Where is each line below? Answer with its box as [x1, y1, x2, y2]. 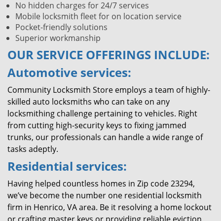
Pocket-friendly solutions [15, 22, 108, 33]
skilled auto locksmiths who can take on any [7, 96, 170, 107]
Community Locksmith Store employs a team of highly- [7, 84, 210, 95]
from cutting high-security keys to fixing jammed [7, 120, 186, 131]
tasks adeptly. [7, 144, 58, 154]
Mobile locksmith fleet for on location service [15, 11, 182, 22]
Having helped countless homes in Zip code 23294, [7, 178, 195, 189]
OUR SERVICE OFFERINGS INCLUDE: [7, 46, 210, 63]
